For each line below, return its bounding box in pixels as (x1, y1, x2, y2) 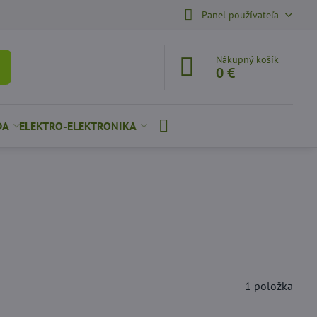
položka (254, 279, 294, 293)
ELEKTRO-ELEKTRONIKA (18, 119, 137, 133)
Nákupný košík (216, 53, 279, 66)
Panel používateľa (201, 8, 279, 21)
